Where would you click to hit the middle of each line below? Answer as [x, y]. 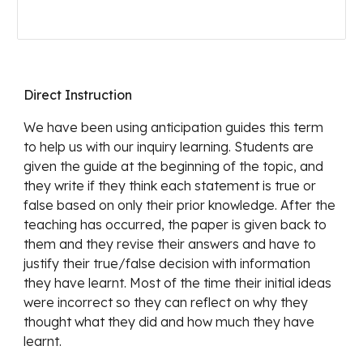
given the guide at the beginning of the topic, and [174, 166]
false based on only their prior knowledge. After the [180, 205]
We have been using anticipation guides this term [174, 127]
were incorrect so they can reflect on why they [166, 302]
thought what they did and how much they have [169, 321]
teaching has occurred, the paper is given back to [175, 224]
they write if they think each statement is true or [170, 185]
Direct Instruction [78, 94]
